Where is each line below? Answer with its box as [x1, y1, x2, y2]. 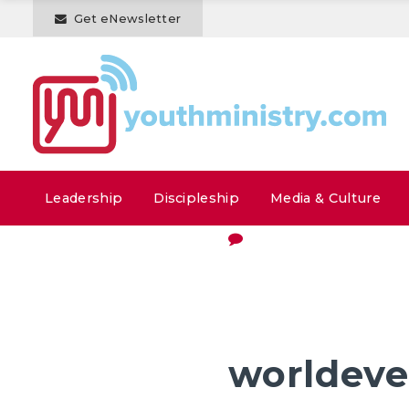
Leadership [45, 189, 123, 206]
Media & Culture [270, 189, 381, 206]
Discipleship [153, 189, 240, 206]
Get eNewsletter [73, 12, 182, 26]
